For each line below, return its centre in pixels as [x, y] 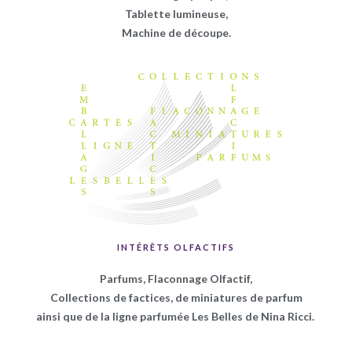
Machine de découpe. [176, 33]
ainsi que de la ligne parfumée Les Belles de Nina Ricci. [176, 317]
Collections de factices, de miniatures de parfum [176, 298]
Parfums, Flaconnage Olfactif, [176, 279]
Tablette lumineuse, [176, 14]
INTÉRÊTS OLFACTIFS [176, 247]
